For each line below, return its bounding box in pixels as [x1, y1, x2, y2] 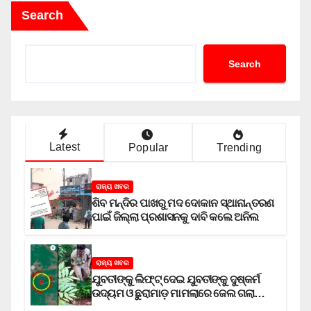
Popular [128, 142, 169, 154]
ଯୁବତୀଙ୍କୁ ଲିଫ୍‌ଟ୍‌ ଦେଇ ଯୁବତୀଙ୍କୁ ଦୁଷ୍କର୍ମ [92, 273, 260, 285]
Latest [49, 141, 81, 153]
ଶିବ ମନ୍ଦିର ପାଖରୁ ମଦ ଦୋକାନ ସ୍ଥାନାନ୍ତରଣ [92, 196, 274, 209]
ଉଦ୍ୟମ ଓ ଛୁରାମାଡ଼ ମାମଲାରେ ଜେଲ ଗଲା [92, 287, 255, 299]
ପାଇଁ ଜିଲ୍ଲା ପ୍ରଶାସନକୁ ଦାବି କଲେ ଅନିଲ [92, 210, 259, 223]
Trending [217, 142, 262, 154]
